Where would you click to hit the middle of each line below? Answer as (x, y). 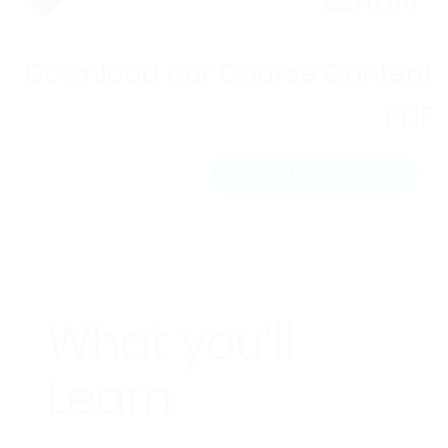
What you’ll (171, 348)
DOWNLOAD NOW (314, 174)
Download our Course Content (229, 76)
